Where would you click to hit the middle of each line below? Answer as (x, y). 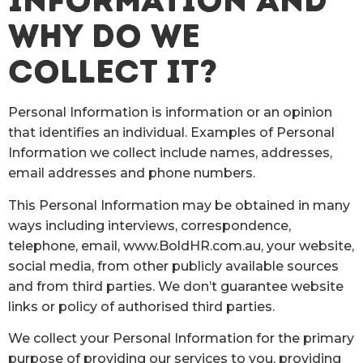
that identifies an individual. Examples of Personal (171, 133)
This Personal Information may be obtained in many (179, 205)
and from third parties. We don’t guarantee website (176, 286)
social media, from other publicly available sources (173, 266)
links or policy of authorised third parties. (141, 306)
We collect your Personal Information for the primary (181, 338)
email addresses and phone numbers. (132, 173)
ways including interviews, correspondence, (149, 225)
